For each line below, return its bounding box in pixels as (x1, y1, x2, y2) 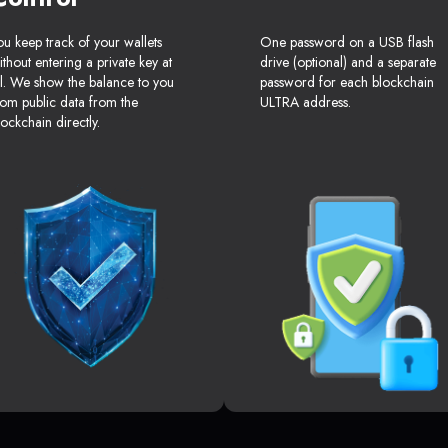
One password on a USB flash (260, 32, 434, 53)
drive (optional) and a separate (260, 52, 436, 73)
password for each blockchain (260, 72, 434, 93)
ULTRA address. (260, 92, 351, 113)
